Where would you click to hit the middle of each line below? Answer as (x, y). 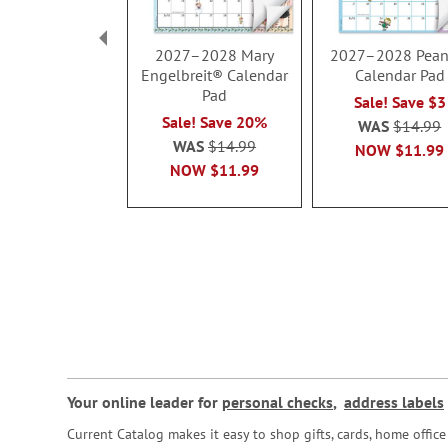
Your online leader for (144, 402)
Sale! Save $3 (399, 102)
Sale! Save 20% (215, 122)
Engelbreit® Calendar (215, 75)
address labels (394, 402)
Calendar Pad (399, 75)
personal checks (277, 402)
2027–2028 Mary (215, 55)
